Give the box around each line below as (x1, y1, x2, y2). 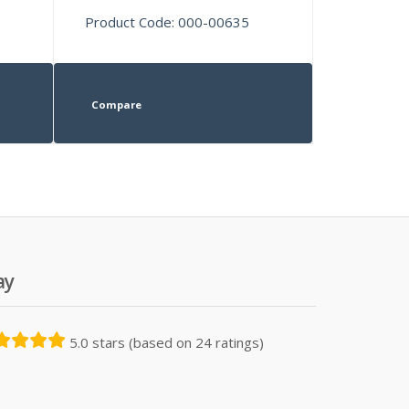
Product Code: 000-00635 (85, 12, 250, 31)
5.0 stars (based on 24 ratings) (69, 332, 264, 351)
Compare (90, 97, 142, 111)
